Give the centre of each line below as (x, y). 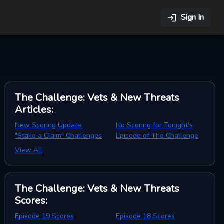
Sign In (192, 17)
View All (29, 150)
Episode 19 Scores (45, 216)
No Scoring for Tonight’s (155, 125)
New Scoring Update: (49, 125)
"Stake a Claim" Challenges (59, 136)
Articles (33, 110)
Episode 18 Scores (146, 216)
